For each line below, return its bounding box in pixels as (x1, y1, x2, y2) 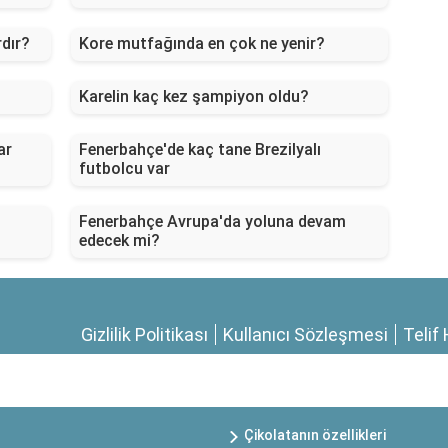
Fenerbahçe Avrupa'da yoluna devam (78, 212, 346, 232)
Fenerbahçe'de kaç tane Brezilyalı (78, 140, 321, 160)
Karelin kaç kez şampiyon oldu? (78, 87, 309, 107)
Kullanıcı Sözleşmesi (223, 324, 388, 346)
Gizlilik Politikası (81, 324, 208, 346)
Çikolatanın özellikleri (244, 427, 386, 444)
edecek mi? (78, 231, 160, 251)
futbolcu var (78, 159, 170, 179)
